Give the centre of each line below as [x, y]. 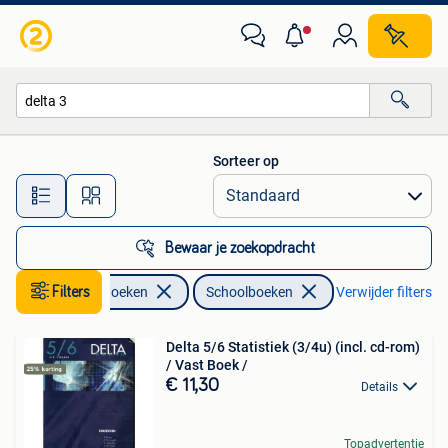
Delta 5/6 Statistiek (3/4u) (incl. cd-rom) [293, 347]
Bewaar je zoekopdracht [240, 248]
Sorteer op [246, 161]
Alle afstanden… [210, 186]
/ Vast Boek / [207, 365]
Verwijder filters [384, 292]
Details [379, 387]
